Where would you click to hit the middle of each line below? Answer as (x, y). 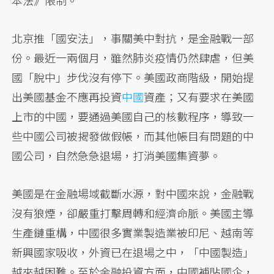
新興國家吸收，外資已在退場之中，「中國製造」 (133, 252)
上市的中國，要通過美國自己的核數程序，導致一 (133, 117)
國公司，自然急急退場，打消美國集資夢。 (117, 156)
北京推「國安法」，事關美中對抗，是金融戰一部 (133, 38)
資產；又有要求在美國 (199, 97)
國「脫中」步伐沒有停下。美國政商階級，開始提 (133, 77)
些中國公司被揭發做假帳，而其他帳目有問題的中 (133, 136)
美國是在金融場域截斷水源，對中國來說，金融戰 (133, 194)
